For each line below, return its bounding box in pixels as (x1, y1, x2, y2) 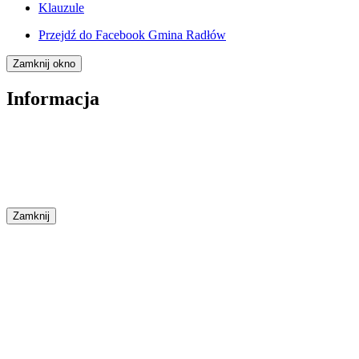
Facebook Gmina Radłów (95, 28, 226, 42)
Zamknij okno (13, 58, 75, 71)
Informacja (6, 88, 99, 110)
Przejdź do (38, 28, 95, 42)
